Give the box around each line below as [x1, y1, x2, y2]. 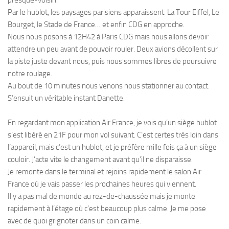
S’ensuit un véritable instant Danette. [8, 93, 125, 103]
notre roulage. [8, 68, 52, 78]
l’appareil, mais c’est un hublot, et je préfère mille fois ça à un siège [8, 142, 217, 152]
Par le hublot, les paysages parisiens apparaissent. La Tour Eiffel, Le [8, 7, 219, 17]
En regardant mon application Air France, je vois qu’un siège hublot [8, 118, 217, 127]
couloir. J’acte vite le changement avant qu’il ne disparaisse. [8, 154, 193, 164]
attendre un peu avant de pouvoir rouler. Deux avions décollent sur [8, 44, 218, 54]
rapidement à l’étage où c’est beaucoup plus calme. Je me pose [8, 203, 206, 213]
